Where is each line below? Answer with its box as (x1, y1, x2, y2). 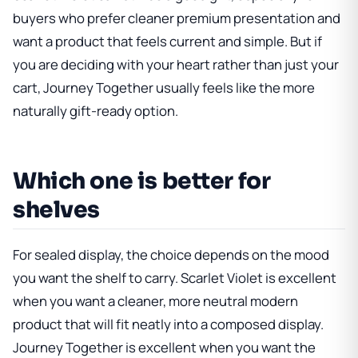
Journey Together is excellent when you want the (13, 337, 316, 356)
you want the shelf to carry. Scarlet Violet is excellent (13, 268, 336, 287)
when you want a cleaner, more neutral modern (13, 291, 298, 310)
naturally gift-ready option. (13, 101, 178, 120)
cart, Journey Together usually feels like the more (13, 78, 315, 97)
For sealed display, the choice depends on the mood (13, 245, 329, 264)
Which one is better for (13, 166, 271, 195)
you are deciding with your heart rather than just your (13, 54, 339, 74)
